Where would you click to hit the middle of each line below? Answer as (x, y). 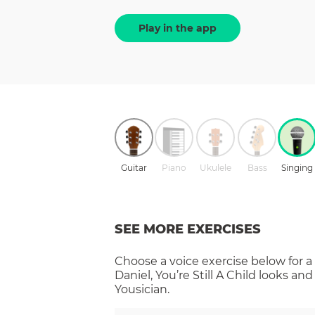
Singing (297, 167)
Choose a (142, 261)
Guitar (134, 167)
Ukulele (216, 167)
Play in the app (178, 28)
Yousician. (142, 289)
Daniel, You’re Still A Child (185, 275)
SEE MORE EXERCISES (188, 229)
